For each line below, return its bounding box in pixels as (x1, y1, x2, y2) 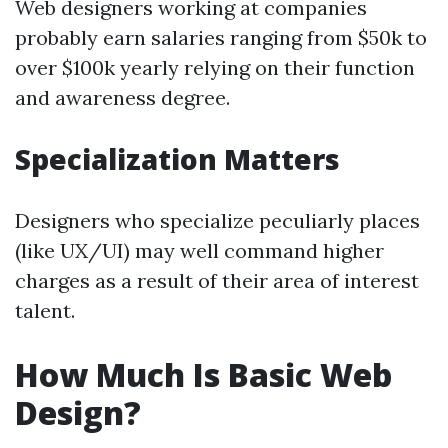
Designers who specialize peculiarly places (15, 208, 420, 233)
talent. (15, 298, 75, 323)
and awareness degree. (15, 85, 230, 110)
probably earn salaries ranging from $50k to (15, 25, 427, 50)
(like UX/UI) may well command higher (15, 238, 384, 263)
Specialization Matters (15, 140, 340, 178)
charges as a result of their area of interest (15, 268, 419, 293)
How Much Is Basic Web (15, 353, 392, 396)
